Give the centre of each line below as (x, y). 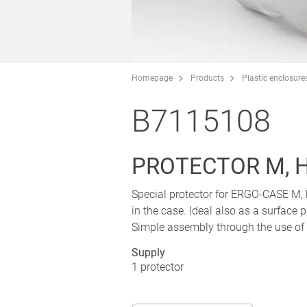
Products (207, 78)
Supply (148, 252)
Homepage (152, 78)
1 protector (158, 267)
